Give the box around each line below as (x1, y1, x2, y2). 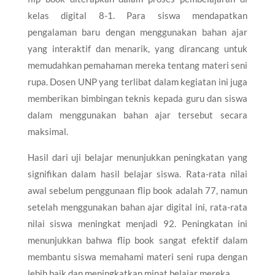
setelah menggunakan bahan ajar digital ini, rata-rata (27, 201, 248, 212)
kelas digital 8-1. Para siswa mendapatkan (27, 9, 248, 21)
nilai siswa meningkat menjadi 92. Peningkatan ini (27, 217, 248, 229)
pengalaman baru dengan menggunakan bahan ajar (27, 26, 248, 37)
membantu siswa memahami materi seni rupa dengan (27, 250, 248, 262)
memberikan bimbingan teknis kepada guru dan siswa (27, 92, 248, 104)
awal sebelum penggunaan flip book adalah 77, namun (27, 184, 248, 196)
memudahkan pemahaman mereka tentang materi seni (27, 59, 248, 71)
